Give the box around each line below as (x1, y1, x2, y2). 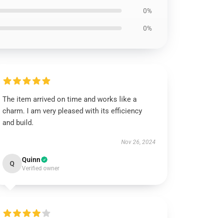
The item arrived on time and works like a (2, 95, 137, 104)
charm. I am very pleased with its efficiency (2, 107, 143, 115)
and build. (2, 118, 34, 127)
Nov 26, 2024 (121, 139, 156, 145)
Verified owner (22, 165, 60, 172)
